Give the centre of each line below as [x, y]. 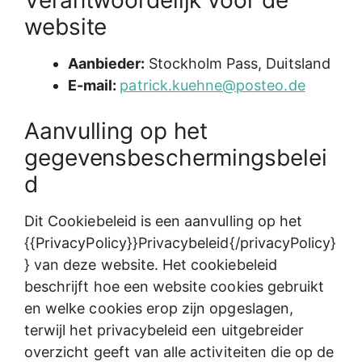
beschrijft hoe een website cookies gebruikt [175, 287]
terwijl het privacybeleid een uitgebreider [164, 330]
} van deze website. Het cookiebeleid [151, 265]
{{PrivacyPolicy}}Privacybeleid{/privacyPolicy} [181, 243]
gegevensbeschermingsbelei [176, 158]
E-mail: [94, 86]
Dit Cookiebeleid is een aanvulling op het [164, 221]
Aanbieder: [108, 64]
